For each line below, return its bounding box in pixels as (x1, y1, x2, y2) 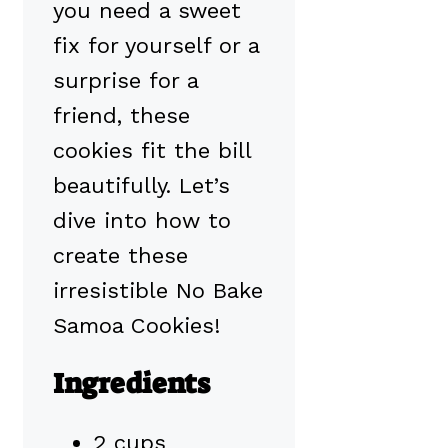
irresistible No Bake (53, 277, 263, 303)
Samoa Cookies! (53, 312, 220, 338)
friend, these (53, 102, 190, 128)
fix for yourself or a (53, 32, 259, 58)
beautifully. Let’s (53, 172, 230, 198)
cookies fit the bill (53, 137, 251, 163)
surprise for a (53, 67, 198, 93)
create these (53, 242, 188, 268)
